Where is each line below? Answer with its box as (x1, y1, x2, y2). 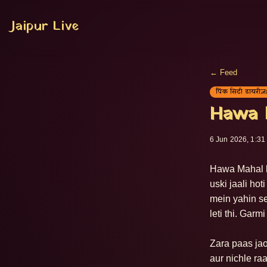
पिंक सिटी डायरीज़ (216, 87, 266, 97)
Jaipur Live (11, 16, 79, 36)
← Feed (210, 68, 237, 77)
